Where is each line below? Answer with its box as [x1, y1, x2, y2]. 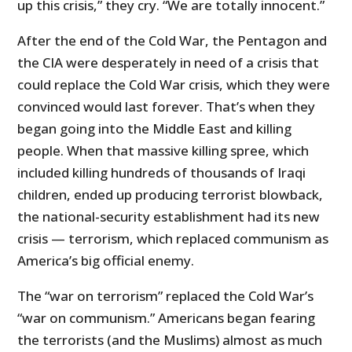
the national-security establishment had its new [17, 207, 321, 226]
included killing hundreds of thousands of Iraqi [17, 163, 306, 182]
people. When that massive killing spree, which [17, 141, 310, 160]
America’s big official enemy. [17, 251, 198, 270]
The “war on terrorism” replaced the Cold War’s [17, 287, 314, 306]
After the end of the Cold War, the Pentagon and [17, 31, 328, 50]
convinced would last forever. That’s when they [17, 97, 316, 116]
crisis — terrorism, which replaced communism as [17, 229, 329, 248]
